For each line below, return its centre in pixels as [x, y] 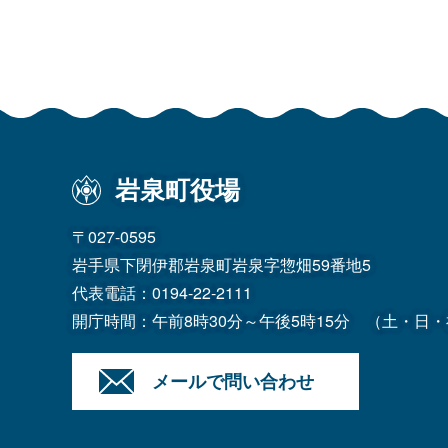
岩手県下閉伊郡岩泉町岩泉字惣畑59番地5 [221, 265]
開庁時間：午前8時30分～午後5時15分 [211, 321]
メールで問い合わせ [233, 380]
